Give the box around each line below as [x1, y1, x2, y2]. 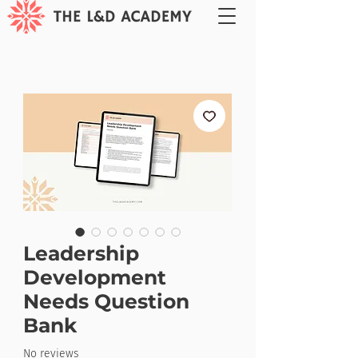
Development [23, 265, 166, 289]
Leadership [23, 241, 139, 265]
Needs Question [23, 289, 189, 313]
